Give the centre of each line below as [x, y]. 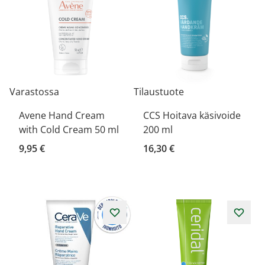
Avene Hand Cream [62, 115]
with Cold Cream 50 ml [69, 130]
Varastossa [34, 92]
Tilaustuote [159, 92]
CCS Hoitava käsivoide [192, 115]
